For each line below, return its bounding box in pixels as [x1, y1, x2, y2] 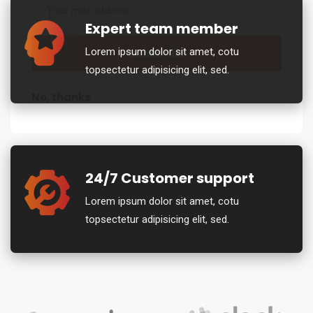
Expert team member [85, 19, 238, 38]
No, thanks [31, 89, 91, 105]
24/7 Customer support [85, 168, 254, 188]
